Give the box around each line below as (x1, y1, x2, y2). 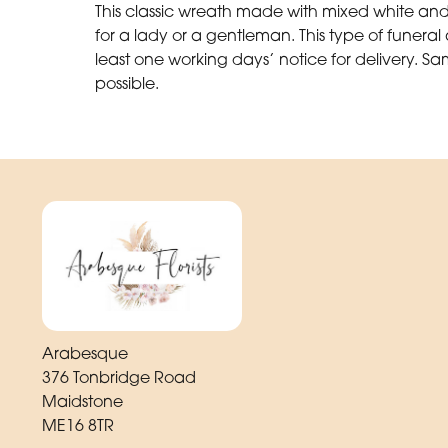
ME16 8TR (42, 415, 114, 436)
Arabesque (42, 343, 128, 364)
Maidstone (42, 391, 123, 412)
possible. (95, 72, 159, 93)
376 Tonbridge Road (42, 367, 196, 388)
